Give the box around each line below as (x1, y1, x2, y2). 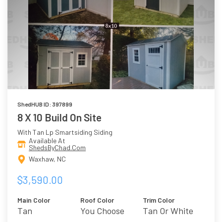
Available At (29, 136, 65, 145)
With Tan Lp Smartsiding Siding (17, 128, 112, 137)
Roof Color (80, 195, 114, 204)
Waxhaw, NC (29, 155, 66, 164)
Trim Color (143, 195, 175, 204)
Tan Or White (143, 205, 194, 216)
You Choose (80, 205, 124, 216)
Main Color (17, 195, 50, 204)
